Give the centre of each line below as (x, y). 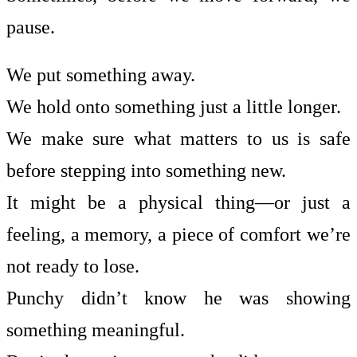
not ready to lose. (73, 266)
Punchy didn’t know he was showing (178, 298)
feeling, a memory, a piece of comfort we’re (178, 234)
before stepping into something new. (146, 170)
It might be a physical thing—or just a (178, 202)
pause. (31, 27)
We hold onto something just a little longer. (174, 106)
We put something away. (101, 75)
